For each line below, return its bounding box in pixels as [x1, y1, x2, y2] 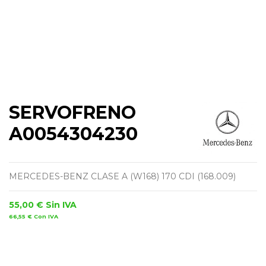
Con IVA [34, 213, 58, 220]
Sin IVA [46, 199, 77, 211]
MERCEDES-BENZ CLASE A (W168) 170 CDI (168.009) [9, 171, 236, 182]
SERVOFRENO [9, 102, 136, 124]
